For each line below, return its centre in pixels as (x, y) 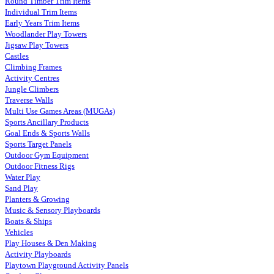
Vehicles (19, 232)
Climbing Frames (33, 67)
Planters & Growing (37, 199)
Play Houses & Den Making (51, 243)
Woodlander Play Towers (46, 34)
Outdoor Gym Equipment (47, 155)
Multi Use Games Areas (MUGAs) (60, 111)
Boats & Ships (28, 221)
